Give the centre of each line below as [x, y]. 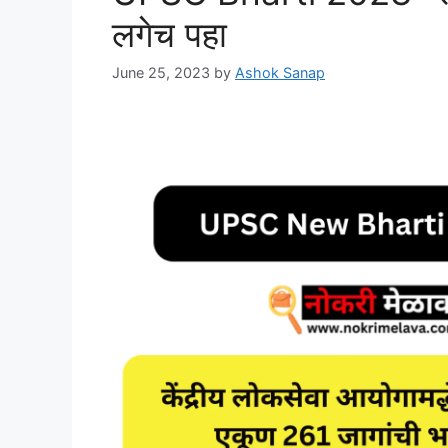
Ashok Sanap [280, 72]
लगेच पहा [169, 33]
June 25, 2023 [161, 72]
